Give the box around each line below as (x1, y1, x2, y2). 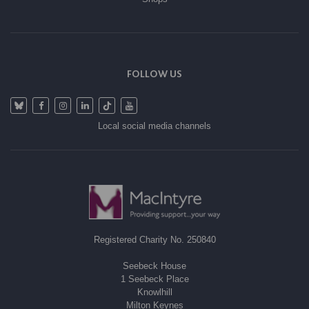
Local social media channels (98, 120, 211, 131)
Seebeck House (123, 260, 186, 271)
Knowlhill (137, 286, 172, 297)
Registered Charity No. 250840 (93, 234, 216, 245)
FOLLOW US (127, 67, 182, 80)
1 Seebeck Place (120, 273, 189, 284)
